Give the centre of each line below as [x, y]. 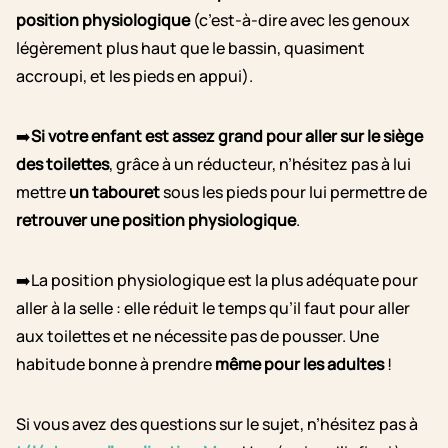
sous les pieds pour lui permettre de [293, 192]
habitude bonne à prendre [115, 364]
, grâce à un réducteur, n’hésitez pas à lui [260, 164]
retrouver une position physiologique [156, 220]
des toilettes [62, 164]
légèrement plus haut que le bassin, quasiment [190, 48]
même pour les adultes [299, 364]
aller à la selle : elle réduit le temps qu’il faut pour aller [213, 308]
